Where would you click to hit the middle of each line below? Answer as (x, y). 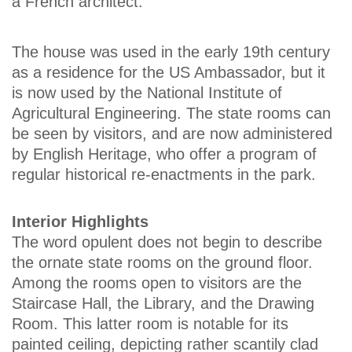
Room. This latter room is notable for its (150, 323)
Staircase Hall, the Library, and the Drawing (163, 303)
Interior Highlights (80, 221)
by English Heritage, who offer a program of (164, 154)
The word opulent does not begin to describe (167, 242)
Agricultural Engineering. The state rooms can (171, 114)
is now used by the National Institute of (147, 93)
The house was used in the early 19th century (171, 52)
